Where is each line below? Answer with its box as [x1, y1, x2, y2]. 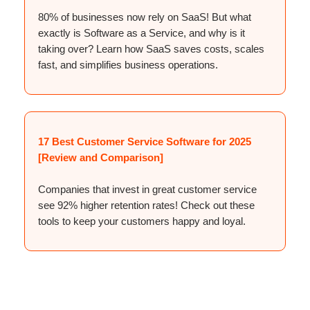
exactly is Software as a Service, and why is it [38, 26, 245, 39]
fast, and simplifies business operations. [38, 58, 218, 71]
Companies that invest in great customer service [38, 183, 257, 195]
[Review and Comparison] [38, 151, 163, 163]
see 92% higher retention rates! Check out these [38, 199, 255, 211]
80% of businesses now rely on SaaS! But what [38, 10, 251, 23]
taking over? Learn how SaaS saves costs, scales [38, 42, 264, 55]
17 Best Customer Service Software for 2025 [38, 135, 251, 147]
